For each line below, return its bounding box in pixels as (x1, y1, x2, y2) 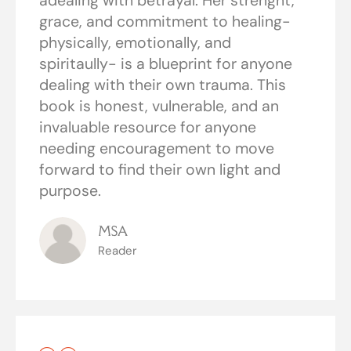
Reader (98, 243, 137, 259)
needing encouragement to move (39, 139, 274, 159)
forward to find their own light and (39, 160, 280, 180)
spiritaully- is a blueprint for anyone (39, 54, 292, 74)
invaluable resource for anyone (39, 118, 256, 138)
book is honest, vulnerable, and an (39, 96, 279, 117)
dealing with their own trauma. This (39, 75, 286, 96)
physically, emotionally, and (39, 33, 231, 53)
